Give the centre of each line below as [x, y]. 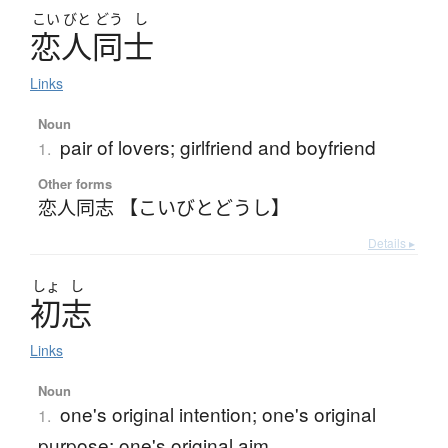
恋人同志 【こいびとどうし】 [163, 207]
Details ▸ [391, 243]
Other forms [74, 184]
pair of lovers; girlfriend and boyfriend [217, 147]
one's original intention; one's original [217, 414]
